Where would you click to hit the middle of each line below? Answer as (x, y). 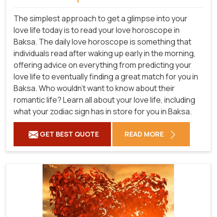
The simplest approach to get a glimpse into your (101, 18)
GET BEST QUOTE (69, 134)
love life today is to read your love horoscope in (97, 30)
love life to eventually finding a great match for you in (106, 76)
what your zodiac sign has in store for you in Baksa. (103, 111)
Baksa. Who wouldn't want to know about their (94, 88)
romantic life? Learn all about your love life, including (104, 100)
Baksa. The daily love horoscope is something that (102, 41)
